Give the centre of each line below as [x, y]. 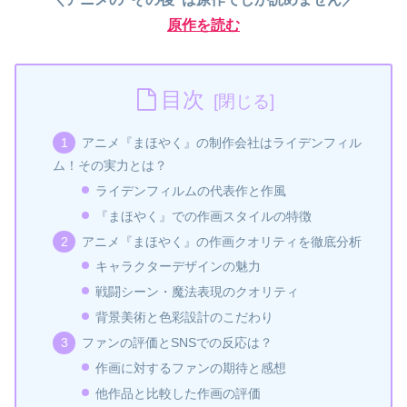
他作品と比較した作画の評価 [179, 393]
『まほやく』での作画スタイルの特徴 [204, 216]
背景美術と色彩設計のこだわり [185, 318]
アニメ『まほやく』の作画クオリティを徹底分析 [221, 241]
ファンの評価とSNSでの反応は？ [177, 343]
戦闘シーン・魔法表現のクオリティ [198, 292]
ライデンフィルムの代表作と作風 [191, 190]
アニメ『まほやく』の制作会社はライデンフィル [221, 142]
